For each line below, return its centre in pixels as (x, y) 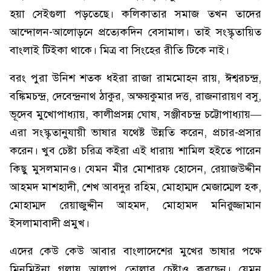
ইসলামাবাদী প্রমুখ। (50, 223)
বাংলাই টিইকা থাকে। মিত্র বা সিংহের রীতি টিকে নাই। (119, 50)
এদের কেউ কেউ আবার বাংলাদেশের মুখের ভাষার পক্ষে (135, 251)
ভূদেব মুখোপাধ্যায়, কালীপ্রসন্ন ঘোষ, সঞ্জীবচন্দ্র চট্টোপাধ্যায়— (135, 114)
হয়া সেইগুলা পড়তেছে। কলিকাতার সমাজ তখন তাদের (135, 14)
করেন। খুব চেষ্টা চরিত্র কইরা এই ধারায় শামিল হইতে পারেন (135, 151)
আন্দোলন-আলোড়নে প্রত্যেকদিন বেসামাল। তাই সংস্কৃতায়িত (135, 32)
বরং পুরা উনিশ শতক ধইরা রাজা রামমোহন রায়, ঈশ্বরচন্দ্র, (135, 78)
